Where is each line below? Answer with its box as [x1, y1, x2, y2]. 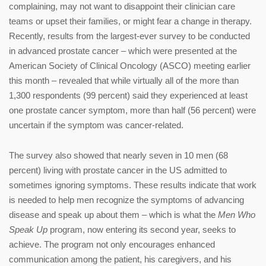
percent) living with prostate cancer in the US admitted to [9, 164, 227, 175]
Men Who [218, 209, 255, 220]
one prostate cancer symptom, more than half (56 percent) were [9, 104, 256, 115]
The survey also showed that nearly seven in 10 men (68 [9, 150, 228, 160]
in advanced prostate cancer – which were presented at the [9, 45, 237, 56]
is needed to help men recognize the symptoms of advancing [9, 194, 244, 205]
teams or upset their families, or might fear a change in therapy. [9, 15, 252, 26]
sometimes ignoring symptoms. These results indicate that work [9, 179, 256, 190]
